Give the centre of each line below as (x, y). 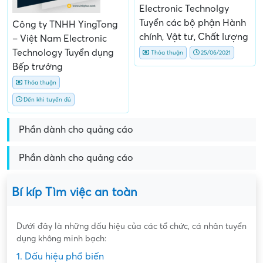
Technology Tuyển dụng (63, 53)
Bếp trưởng (38, 67)
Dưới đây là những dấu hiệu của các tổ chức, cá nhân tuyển (131, 226)
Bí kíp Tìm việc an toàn (75, 192)
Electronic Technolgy (184, 9)
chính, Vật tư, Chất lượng (194, 37)
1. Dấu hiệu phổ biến (60, 256)
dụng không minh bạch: (61, 238)
